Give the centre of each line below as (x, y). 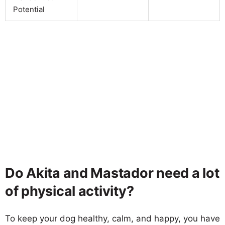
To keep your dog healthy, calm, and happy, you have (113, 218)
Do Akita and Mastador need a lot (112, 173)
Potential (29, 9)
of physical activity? (70, 191)
